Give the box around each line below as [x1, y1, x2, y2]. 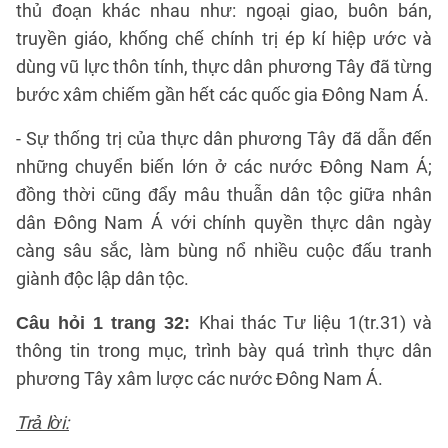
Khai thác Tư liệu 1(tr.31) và [198, 312, 432, 333]
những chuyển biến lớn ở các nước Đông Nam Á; [16, 156, 432, 177]
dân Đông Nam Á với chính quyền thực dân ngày [16, 212, 432, 233]
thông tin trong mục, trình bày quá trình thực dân [16, 340, 432, 361]
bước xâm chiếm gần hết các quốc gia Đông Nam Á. [16, 84, 429, 105]
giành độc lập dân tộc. [16, 268, 189, 289]
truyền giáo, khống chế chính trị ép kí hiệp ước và [16, 28, 432, 49]
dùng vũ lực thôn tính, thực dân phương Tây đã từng [16, 56, 432, 77]
